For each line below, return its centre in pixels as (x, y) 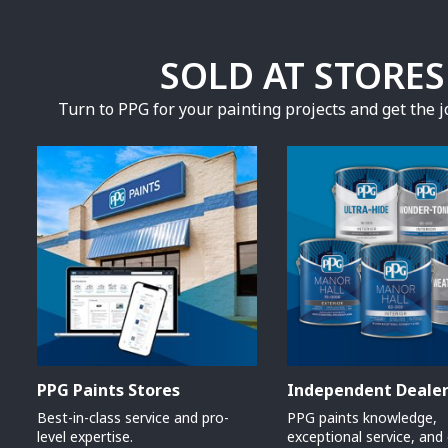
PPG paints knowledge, (362, 418)
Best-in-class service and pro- (133, 418)
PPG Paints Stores (109, 390)
